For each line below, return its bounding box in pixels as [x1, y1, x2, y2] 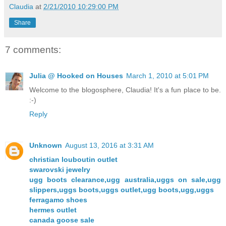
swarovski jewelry [29, 165, 90, 174]
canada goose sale [29, 216, 94, 224]
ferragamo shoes [29, 196, 87, 204]
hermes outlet [29, 206, 77, 214]
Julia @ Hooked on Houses [29, 72, 123, 80]
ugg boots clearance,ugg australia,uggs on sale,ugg [29, 176, 221, 184]
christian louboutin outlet [29, 155, 118, 164]
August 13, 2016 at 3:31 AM [65, 141, 154, 150]
